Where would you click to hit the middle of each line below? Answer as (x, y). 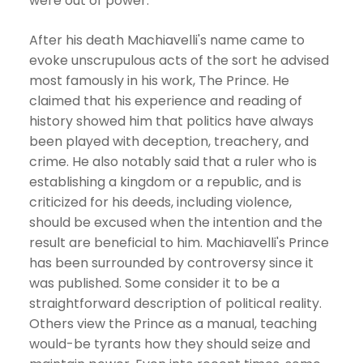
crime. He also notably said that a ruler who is (173, 162)
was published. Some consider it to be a (154, 283)
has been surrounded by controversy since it (171, 263)
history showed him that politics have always (171, 121)
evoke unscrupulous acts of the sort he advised (179, 60)
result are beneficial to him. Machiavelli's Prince (179, 243)
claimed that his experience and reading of (166, 101)
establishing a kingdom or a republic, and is (165, 182)
